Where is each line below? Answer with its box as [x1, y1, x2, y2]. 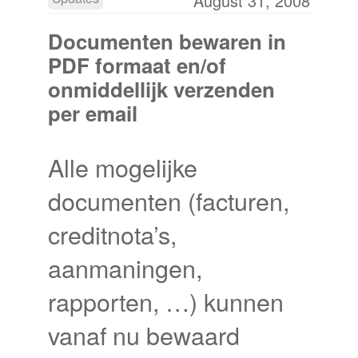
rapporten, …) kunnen [48, 283, 284, 319]
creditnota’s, [48, 216, 177, 252]
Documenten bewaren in [48, 26, 286, 57]
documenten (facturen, [48, 182, 289, 218]
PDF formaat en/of [48, 50, 226, 81]
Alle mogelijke [48, 149, 197, 185]
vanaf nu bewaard [48, 316, 240, 352]
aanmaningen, [48, 249, 202, 285]
